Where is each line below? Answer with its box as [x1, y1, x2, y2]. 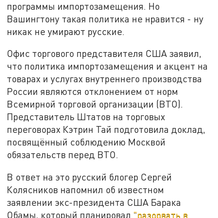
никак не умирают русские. [7, 25, 125, 37]
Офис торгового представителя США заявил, [7, 48, 202, 59]
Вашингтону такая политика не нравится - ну [7, 13, 204, 24]
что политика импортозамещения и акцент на [7, 60, 208, 72]
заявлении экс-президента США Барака [7, 197, 182, 208]
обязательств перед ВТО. [7, 149, 119, 161]
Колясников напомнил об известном [7, 184, 164, 196]
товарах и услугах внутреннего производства [7, 73, 202, 85]
